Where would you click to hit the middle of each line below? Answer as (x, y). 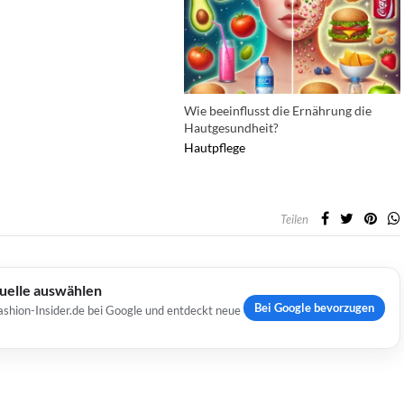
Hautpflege (215, 147)
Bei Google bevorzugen (314, 307)
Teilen (294, 219)
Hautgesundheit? (231, 127)
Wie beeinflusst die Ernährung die (278, 110)
